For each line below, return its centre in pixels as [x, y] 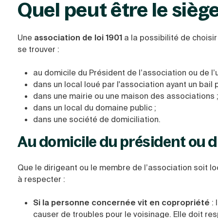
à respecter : [41, 179]
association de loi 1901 [79, 38]
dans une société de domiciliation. [97, 119]
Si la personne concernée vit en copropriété [121, 203]
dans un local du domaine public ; [95, 108]
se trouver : [38, 49]
